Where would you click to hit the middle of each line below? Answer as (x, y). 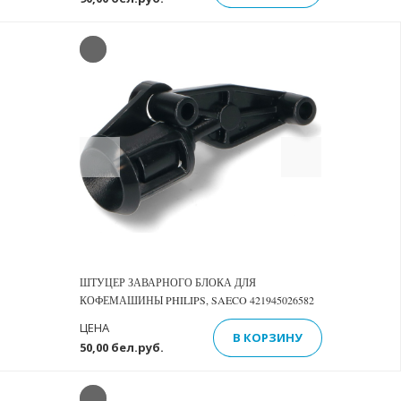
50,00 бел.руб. (121, 347)
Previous (130, 149)
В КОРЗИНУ (267, 337)
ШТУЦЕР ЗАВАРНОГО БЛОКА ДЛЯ (167, 282)
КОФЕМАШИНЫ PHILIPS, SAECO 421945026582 (196, 300)
